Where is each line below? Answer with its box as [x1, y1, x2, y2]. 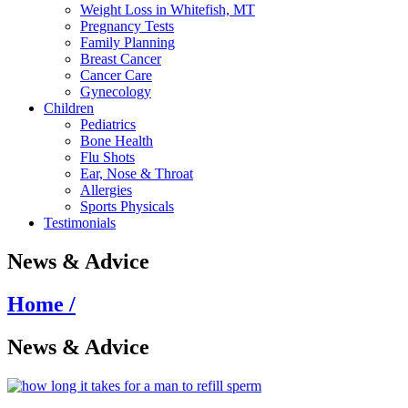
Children [44, 100, 94, 116]
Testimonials [44, 215, 116, 230]
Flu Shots [80, 149, 135, 165]
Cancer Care [80, 67, 152, 83]
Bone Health [80, 133, 153, 148]
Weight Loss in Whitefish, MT [80, 2, 255, 17]
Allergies [80, 182, 132, 198]
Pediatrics [80, 117, 136, 132]
